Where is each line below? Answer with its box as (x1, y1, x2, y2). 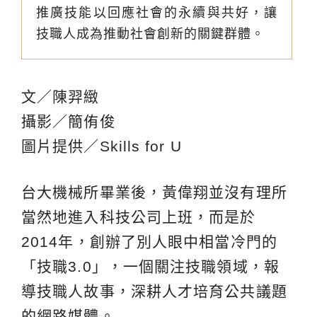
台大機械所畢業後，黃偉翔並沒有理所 (21, 184, 287, 201)
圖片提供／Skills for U (21, 138, 182, 155)
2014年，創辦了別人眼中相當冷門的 (21, 234, 277, 250)
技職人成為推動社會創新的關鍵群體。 (36, 27, 265, 42)
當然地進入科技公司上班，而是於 (21, 209, 256, 226)
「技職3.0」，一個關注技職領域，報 (21, 258, 279, 275)
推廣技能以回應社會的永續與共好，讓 (36, 6, 277, 21)
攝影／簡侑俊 (21, 113, 115, 130)
